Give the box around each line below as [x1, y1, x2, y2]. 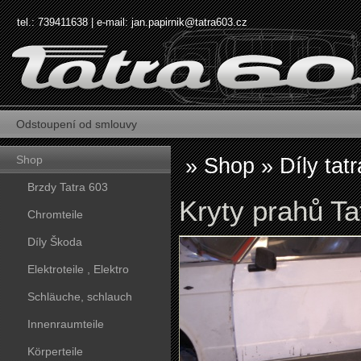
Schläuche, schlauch [27, 290, 132, 303]
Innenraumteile [27, 317, 104, 330]
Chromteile [27, 208, 83, 221]
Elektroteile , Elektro [27, 263, 129, 276]
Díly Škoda [27, 235, 82, 248]
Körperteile [27, 345, 83, 358]
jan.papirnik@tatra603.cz [131, 16, 247, 28]
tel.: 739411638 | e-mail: [17, 16, 131, 28]
